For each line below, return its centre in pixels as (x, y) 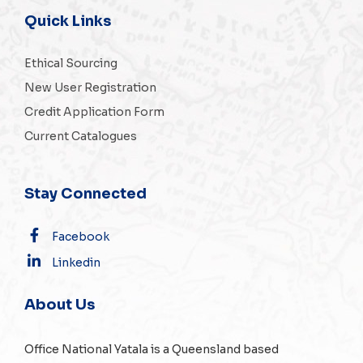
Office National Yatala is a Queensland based (152, 349)
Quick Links (68, 21)
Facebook (81, 237)
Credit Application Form (94, 112)
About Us (60, 305)
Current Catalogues (81, 136)
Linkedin (76, 263)
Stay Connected (85, 194)
